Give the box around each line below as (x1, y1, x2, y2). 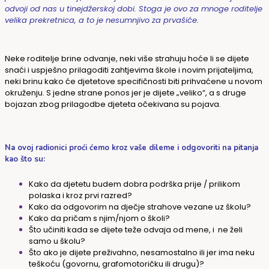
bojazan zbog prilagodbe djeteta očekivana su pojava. (5, 98, 221, 110)
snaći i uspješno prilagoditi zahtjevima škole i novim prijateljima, (5, 64, 253, 76)
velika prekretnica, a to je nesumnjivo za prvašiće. (5, 14, 201, 26)
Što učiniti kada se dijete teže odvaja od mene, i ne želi (29, 223, 243, 235)
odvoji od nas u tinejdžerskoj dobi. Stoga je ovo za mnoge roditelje (5, 3, 262, 15)
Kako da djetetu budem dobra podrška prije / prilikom (29, 178, 240, 190)
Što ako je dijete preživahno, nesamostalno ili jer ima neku (29, 246, 255, 258)
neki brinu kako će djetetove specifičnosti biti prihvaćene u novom (5, 76, 262, 88)
